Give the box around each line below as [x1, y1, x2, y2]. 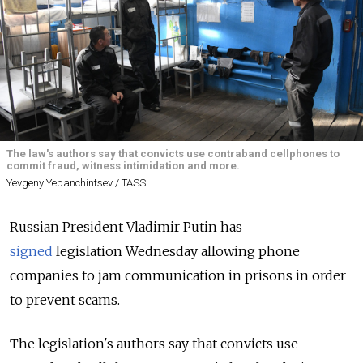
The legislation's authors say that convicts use [10, 335, 298, 352]
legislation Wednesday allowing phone [53, 242, 300, 259]
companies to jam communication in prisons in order [10, 267, 346, 284]
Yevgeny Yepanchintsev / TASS [6, 176, 146, 189]
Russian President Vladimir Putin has [10, 218, 242, 235]
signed [10, 242, 53, 259]
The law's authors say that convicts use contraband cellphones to [6, 147, 340, 160]
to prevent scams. [10, 291, 120, 308]
